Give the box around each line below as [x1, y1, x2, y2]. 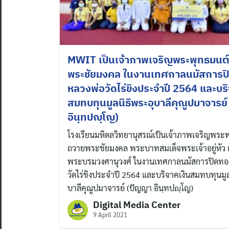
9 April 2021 [93, 210, 127, 219]
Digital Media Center [93, 198, 180, 211]
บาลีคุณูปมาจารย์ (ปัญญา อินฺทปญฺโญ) [67, 182, 193, 193]
